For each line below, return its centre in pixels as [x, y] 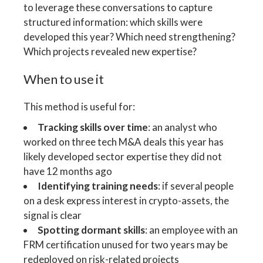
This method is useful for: [80, 106]
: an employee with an [192, 230]
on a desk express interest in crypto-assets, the [127, 200]
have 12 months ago [68, 171]
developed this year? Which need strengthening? [130, 36]
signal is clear [53, 215]
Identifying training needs [98, 186]
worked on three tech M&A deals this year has [124, 141]
